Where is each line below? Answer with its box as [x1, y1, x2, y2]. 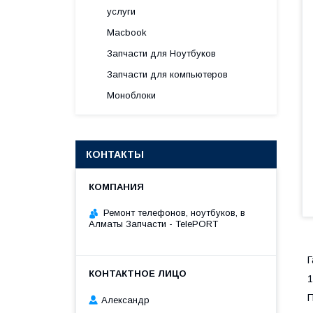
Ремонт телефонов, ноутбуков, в [103, 208, 245, 218]
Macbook [107, 27, 147, 38]
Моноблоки [107, 90, 156, 101]
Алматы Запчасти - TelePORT [89, 219, 218, 229]
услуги [107, 6, 136, 17]
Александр [101, 294, 150, 305]
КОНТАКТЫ [86, 149, 144, 160]
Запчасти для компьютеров [107, 69, 228, 80]
